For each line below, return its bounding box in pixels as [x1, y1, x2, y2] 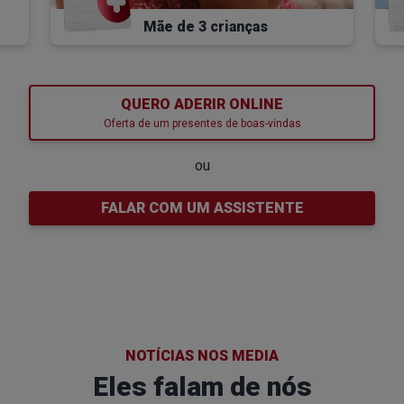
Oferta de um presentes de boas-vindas [103, 116, 301, 130]
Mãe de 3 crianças [143, 17, 269, 35]
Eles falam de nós [92, 370, 312, 402]
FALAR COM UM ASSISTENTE [100, 198, 304, 216]
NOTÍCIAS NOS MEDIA [125, 346, 279, 364]
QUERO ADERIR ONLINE [121, 95, 283, 113]
